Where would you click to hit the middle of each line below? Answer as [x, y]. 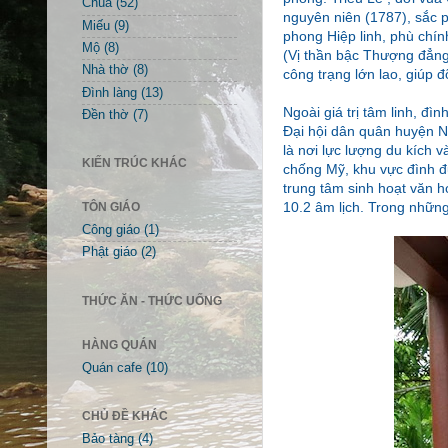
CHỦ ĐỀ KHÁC [125, 415]
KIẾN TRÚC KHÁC [134, 162]
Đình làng [109, 92]
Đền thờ [105, 114]
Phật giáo [109, 252]
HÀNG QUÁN [119, 344]
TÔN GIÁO [111, 206]
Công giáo [111, 230]
